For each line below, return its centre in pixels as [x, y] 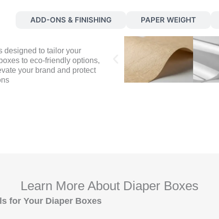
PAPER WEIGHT [168, 20]
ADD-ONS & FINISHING [71, 20]
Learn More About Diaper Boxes [109, 186]
